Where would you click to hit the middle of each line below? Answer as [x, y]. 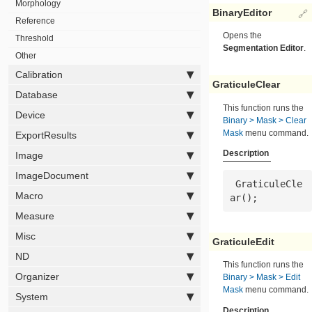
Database [36, 94]
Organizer [37, 276]
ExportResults [46, 135]
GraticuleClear [246, 85]
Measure [34, 216]
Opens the [242, 36]
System [31, 296]
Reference [35, 21]
